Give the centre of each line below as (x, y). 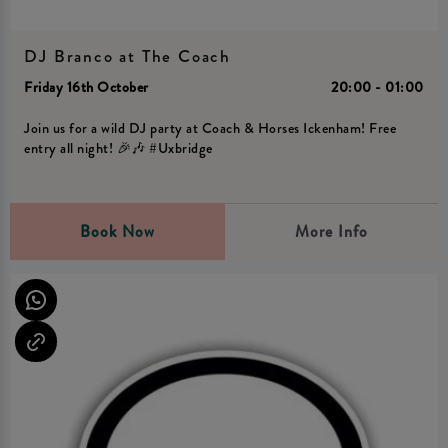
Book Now (117, 231)
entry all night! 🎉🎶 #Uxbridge (118, 149)
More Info (331, 231)
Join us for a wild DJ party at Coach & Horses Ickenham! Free (210, 129)
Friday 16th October (86, 87)
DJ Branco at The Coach (127, 57)
